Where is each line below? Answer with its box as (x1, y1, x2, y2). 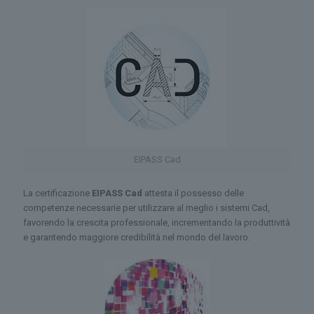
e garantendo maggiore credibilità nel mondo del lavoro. (23, 232, 250, 243)
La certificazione (23, 188, 92, 198)
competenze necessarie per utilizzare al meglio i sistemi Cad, (23, 203, 270, 213)
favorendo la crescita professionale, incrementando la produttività (23, 217, 290, 228)
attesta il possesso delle (142, 188, 244, 198)
